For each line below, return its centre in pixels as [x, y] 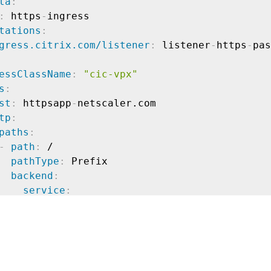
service [44, 190]
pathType [35, 161]
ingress [68, 16]
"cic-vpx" [111, 74]
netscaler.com [117, 103]
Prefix [87, 161]
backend [32, 175]
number [65, 233]
